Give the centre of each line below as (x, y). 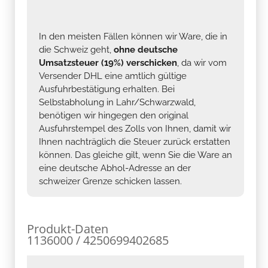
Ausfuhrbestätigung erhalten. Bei (107, 89)
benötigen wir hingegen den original (114, 115)
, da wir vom (202, 63)
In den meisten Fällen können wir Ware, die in (133, 36)
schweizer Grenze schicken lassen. (110, 181)
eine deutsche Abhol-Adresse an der (115, 168)
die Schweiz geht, (76, 49)
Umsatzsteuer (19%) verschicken (108, 63)
